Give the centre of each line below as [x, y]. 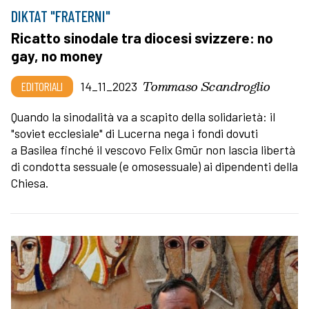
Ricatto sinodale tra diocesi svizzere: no [142, 37]
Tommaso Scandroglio [207, 86]
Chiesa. [31, 182]
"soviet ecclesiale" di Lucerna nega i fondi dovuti [134, 133]
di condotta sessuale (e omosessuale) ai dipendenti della [154, 166]
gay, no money [57, 55]
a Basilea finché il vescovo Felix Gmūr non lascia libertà [153, 149]
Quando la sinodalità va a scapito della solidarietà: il [143, 116]
